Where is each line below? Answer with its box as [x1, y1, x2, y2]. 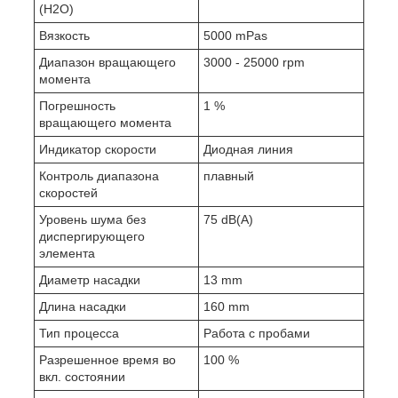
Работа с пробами [203, 325, 310, 340]
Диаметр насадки [39, 272, 140, 287]
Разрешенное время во [39, 352, 176, 367]
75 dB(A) [203, 211, 253, 227]
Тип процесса [39, 325, 119, 340]
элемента [39, 245, 95, 260]
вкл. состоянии [39, 369, 125, 384]
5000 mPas [203, 28, 267, 43]
